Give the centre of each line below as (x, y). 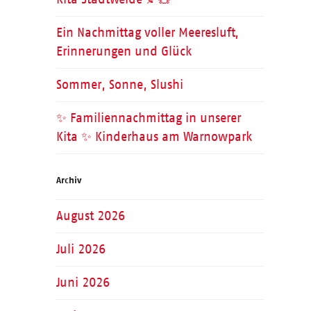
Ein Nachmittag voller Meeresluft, (147, 33)
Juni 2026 (83, 283)
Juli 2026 (81, 250)
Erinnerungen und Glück (124, 52)
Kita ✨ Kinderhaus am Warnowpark (154, 137)
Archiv (68, 180)
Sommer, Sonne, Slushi (119, 85)
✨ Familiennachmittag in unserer (148, 118)
